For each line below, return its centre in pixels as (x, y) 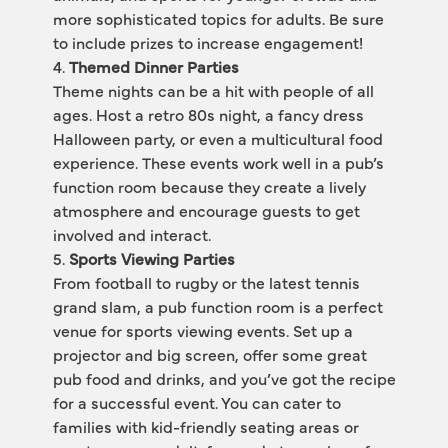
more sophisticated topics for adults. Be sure (218, 18)
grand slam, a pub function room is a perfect (217, 306)
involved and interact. (131, 234)
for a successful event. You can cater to (196, 402)
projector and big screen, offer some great (209, 354)
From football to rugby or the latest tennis (206, 282)
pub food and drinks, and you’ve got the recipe (224, 378)
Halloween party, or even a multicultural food (217, 138)
